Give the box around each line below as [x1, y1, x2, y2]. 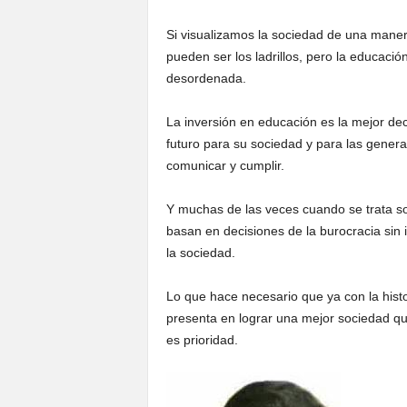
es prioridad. [165, 333, 238, 347]
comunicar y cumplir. [165, 158, 284, 173]
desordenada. [165, 71, 246, 85]
